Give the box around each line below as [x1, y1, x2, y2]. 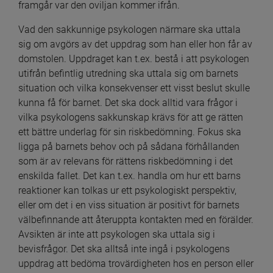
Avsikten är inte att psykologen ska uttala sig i [18, 228, 215, 240]
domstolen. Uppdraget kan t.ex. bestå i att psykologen [18, 52, 249, 65]
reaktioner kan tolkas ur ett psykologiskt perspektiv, [18, 184, 236, 196]
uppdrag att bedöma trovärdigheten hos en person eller [18, 257, 253, 269]
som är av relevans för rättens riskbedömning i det [18, 155, 233, 167]
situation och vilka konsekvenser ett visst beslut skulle [18, 82, 250, 94]
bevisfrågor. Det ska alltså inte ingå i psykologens [18, 243, 230, 255]
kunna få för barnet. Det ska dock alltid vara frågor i [18, 96, 238, 108]
